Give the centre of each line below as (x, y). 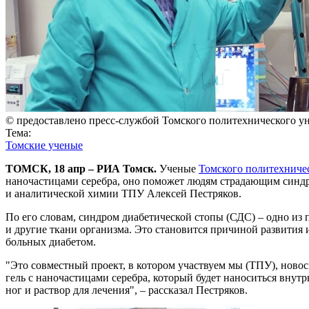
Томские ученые (44, 145)
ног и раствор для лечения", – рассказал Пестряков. (127, 290)
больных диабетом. (51, 241)
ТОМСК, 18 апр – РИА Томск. (81, 168)
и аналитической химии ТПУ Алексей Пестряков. (123, 193)
